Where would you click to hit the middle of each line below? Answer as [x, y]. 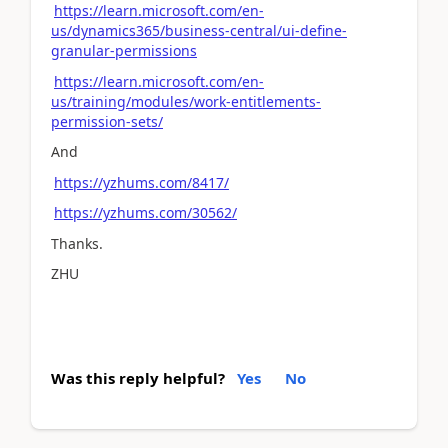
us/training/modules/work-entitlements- [186, 101]
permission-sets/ [107, 121]
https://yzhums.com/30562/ [145, 212]
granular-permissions [124, 50]
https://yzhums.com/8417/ [141, 182]
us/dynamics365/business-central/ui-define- [199, 30]
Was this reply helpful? [138, 377]
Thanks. [77, 243]
